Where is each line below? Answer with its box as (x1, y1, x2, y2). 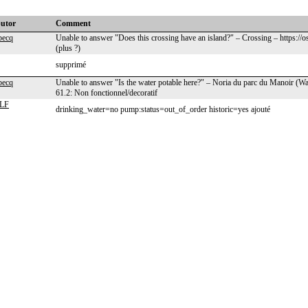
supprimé (56, 60, 86, 69)
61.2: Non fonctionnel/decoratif (56, 88, 157, 98)
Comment (56, 19, 91, 28)
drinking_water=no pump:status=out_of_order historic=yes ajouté (56, 104, 270, 114)
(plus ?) (56, 43, 80, 53)
